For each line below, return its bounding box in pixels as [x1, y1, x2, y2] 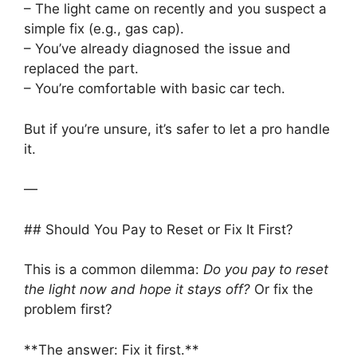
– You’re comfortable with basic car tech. [24, 80, 285, 97]
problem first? [24, 301, 112, 318]
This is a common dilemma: [24, 261, 203, 278]
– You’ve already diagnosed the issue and [24, 41, 291, 57]
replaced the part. [24, 61, 139, 77]
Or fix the [250, 281, 313, 298]
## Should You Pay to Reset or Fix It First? [24, 221, 293, 237]
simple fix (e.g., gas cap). [24, 21, 184, 37]
